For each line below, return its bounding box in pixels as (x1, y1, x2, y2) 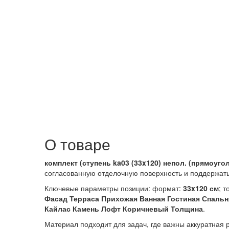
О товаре (44, 133, 110, 155)
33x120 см (183, 183, 219, 193)
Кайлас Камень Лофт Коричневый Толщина (44, 203, 203, 214)
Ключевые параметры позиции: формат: (44, 183, 183, 193)
